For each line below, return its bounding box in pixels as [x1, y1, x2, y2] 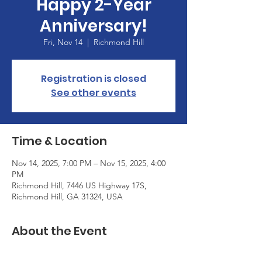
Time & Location [12, 132, 107, 149]
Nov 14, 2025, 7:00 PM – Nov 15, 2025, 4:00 [12, 157, 166, 168]
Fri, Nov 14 [43, 36, 82, 47]
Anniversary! [40, 14, 147, 37]
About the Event [12, 222, 107, 239]
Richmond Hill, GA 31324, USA [12, 191, 123, 202]
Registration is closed [41, 71, 146, 85]
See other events [51, 85, 136, 99]
